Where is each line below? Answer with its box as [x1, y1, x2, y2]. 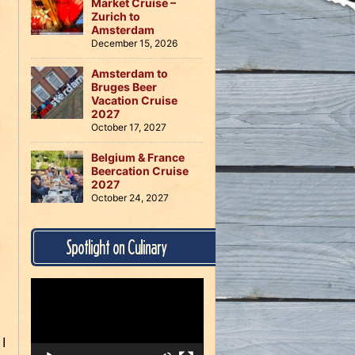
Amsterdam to [90, 67, 168, 80]
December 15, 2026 [90, 37, 177, 49]
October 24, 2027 [90, 192, 169, 204]
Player [29, 294, 63, 307]
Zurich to [90, 10, 140, 23]
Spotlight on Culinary [67, 236, 168, 258]
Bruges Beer [90, 80, 157, 94]
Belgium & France [90, 151, 185, 164]
